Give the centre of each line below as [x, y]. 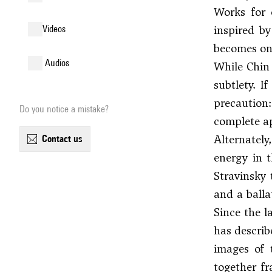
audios [60, 63]
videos [56, 29]
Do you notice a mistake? [64, 109]
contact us [65, 139]
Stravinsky [240, 176]
